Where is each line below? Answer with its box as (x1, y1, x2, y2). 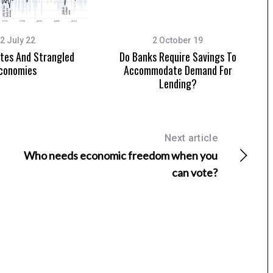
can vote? (172, 166, 218, 180)
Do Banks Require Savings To (119, 49, 236, 65)
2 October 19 (152, 35, 203, 46)
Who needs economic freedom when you (24, 149, 218, 163)
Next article (165, 132, 218, 144)
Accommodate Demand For (123, 62, 232, 79)
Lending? (158, 76, 197, 92)
